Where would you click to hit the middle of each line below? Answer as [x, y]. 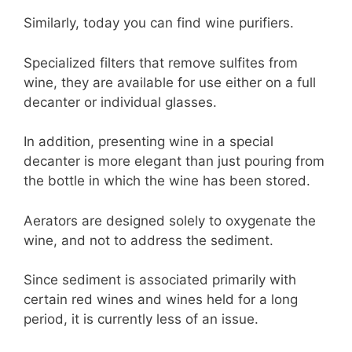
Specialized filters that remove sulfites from [161, 62]
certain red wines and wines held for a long [161, 300]
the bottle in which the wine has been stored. [167, 181]
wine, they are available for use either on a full [170, 82]
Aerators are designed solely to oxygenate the [170, 220]
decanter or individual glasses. [120, 102]
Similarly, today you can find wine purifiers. [159, 23]
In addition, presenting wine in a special [148, 142]
